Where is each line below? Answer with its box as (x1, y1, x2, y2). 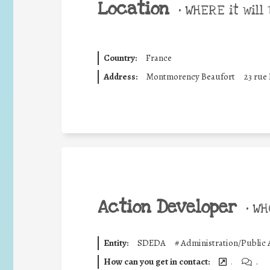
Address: (103, 70, 137, 83)
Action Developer (98, 196, 237, 219)
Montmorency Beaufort (146, 70, 235, 83)
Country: (103, 52, 137, 64)
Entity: (103, 237, 128, 249)
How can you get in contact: (103, 255, 210, 268)
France (145, 52, 172, 64)
